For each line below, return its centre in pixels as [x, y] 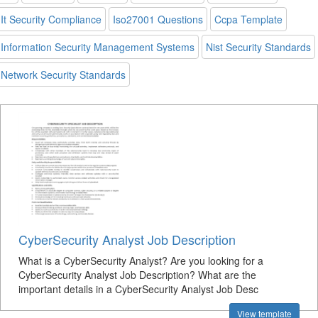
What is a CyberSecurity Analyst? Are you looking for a [141, 261]
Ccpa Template [248, 19]
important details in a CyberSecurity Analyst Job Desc [138, 289]
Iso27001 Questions [158, 19]
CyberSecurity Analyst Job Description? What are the [137, 275]
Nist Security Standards [258, 47]
